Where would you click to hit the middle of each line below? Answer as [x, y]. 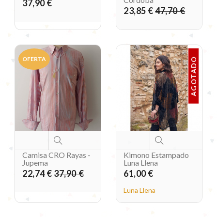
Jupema [35, 163]
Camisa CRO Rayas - [56, 155]
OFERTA [34, 59]
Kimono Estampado [156, 155]
